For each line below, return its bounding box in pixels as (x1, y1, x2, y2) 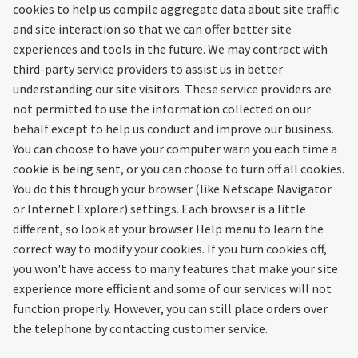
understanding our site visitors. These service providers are (13, 81, 332, 97)
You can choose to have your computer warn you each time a (13, 141, 337, 157)
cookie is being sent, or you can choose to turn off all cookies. (13, 161, 344, 177)
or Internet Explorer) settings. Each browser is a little (13, 201, 306, 217)
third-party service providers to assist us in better (13, 61, 283, 78)
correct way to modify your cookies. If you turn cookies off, (13, 241, 327, 257)
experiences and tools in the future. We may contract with (13, 41, 328, 58)
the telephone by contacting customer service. (13, 320, 268, 337)
